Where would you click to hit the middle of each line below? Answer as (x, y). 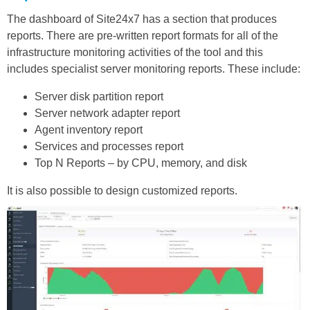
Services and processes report (109, 146)
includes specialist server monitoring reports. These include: (154, 69)
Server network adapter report (107, 113)
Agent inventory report (89, 129)
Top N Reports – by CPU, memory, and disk (141, 163)
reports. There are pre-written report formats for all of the (143, 35)
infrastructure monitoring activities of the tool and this (135, 52)
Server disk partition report (99, 96)
